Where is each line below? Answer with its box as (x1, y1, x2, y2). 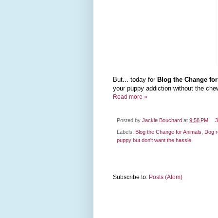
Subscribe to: (113, 173, 149, 181)
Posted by (117, 117, 142, 123)
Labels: (117, 128, 135, 135)
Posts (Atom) (149, 173, 182, 181)
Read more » (113, 93, 147, 101)
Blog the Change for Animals (135, 128, 201, 135)
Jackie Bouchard (142, 117, 182, 123)
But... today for (113, 76, 157, 84)
